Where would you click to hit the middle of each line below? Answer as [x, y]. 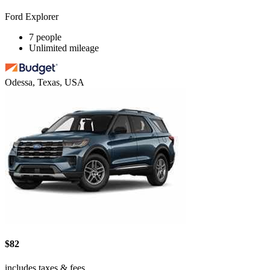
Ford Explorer [32, 17]
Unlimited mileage [64, 48]
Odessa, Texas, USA [45, 83]
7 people [45, 37]
